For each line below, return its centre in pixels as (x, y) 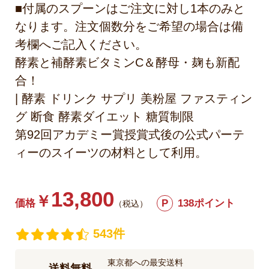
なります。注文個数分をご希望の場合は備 (129, 27)
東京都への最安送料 (145, 263)
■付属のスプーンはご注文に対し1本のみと (130, 9)
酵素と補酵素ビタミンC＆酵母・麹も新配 (127, 63)
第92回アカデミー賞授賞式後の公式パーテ (130, 135)
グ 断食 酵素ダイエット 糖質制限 (104, 117)
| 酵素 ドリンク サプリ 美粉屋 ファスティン (134, 99)
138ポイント (206, 204)
